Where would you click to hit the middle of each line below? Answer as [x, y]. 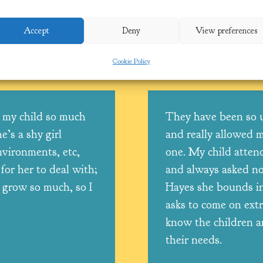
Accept [36, 31]
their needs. [193, 240]
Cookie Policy [131, 61]
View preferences [227, 31]
